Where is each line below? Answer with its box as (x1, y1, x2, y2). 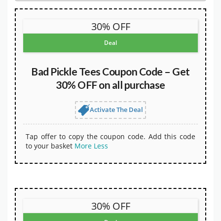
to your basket (26, 141, 73, 150)
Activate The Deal (90, 105, 143, 114)
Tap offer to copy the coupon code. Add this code (26, 131, 195, 141)
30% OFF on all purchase (56, 78, 165, 91)
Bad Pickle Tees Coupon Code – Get (31, 65, 190, 77)
